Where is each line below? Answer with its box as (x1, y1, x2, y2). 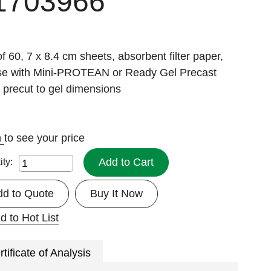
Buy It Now (90, 187, 143, 200)
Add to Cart (99, 155, 154, 168)
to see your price (4, 131, 85, 144)
